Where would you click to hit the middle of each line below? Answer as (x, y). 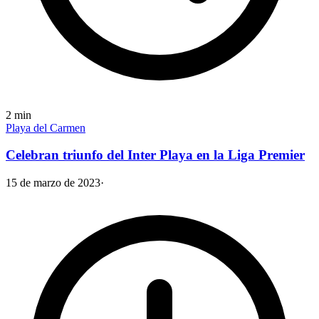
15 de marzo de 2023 (53, 183)
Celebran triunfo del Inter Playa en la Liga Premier (155, 155)
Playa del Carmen (46, 127)
